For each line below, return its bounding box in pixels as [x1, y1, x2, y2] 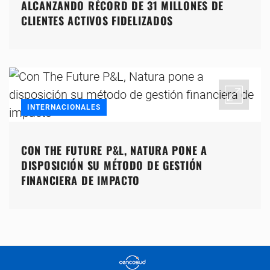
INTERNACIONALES [27, 103, 101, 112]
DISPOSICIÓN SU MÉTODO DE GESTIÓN [21, 157, 203, 174]
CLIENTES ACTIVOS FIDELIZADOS [21, 13, 174, 29]
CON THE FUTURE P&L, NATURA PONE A [21, 142, 207, 159]
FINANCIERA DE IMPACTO [21, 172, 140, 189]
